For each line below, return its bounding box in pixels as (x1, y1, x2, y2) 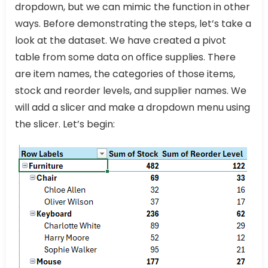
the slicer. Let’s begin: (15, 117, 115, 132)
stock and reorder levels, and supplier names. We (15, 84, 246, 98)
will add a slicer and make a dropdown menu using (15, 100, 250, 115)
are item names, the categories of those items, (15, 67, 235, 81)
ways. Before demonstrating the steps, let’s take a (15, 17, 251, 31)
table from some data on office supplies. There (15, 50, 236, 65)
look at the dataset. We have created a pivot (15, 33, 226, 48)
